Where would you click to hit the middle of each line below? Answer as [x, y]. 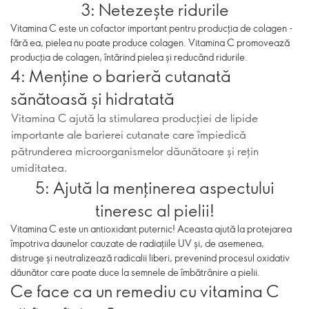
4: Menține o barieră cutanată [121, 75]
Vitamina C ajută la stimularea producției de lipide [134, 118]
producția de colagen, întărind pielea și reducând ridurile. [129, 57]
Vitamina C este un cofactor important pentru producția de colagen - [152, 28]
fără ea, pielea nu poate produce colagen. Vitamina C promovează [150, 42]
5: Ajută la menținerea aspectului [154, 187]
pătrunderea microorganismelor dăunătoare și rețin [135, 151]
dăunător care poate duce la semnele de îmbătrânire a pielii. [135, 272]
